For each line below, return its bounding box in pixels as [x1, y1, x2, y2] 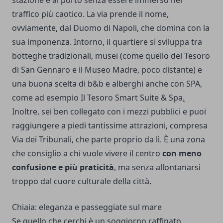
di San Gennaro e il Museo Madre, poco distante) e [12, 64, 202, 75]
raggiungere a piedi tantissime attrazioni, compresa [12, 119, 208, 131]
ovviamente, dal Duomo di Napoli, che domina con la [12, 22, 210, 33]
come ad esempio [12, 92, 81, 103]
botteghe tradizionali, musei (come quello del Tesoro [12, 50, 210, 61]
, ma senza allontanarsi [114, 161, 201, 173]
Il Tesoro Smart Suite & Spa [81, 92, 183, 103]
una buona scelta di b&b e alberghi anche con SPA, [12, 78, 202, 89]
